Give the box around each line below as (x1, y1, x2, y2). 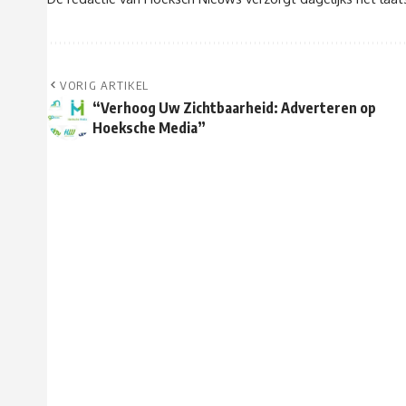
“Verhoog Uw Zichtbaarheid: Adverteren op (92, 99, 376, 118)
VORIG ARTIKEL (60, 78, 150, 93)
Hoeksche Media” (92, 119, 206, 138)
